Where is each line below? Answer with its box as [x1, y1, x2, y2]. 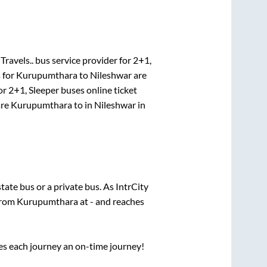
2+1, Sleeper [8, 83, 59, 95]
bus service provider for [33, 54, 133, 66]
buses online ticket [58, 83, 137, 95]
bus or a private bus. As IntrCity [19, 181, 148, 192]
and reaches [93, 195, 144, 207]
